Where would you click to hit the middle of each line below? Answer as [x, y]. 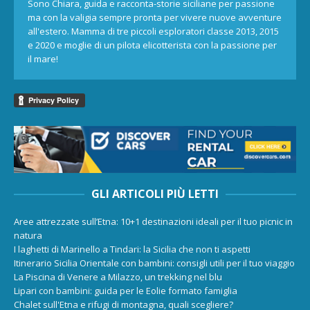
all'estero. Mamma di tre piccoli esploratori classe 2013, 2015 [153, 31]
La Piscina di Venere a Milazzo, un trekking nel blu [118, 276]
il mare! [43, 58]
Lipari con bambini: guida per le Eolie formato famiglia [126, 290]
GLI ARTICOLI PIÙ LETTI [155, 193]
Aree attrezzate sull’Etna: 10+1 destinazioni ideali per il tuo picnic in [153, 221]
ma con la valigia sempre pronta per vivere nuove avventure [155, 17]
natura [28, 235]
